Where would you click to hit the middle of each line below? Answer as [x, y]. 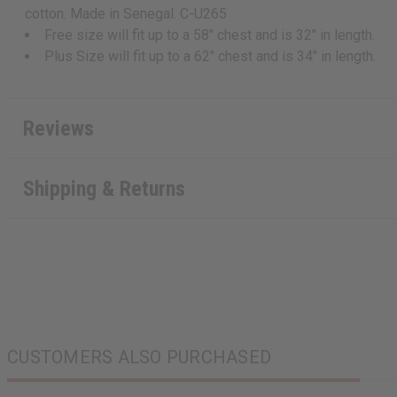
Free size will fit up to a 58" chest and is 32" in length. [210, 35]
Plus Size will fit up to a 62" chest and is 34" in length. [210, 56]
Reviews [58, 128]
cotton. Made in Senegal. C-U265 [126, 13]
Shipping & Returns [104, 188]
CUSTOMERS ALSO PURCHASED [139, 358]
